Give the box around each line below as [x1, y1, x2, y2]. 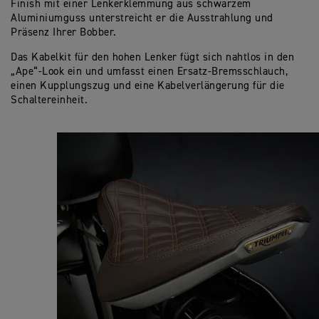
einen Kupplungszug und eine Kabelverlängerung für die [11, 80, 285, 91]
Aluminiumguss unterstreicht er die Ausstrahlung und [11, 12, 273, 23]
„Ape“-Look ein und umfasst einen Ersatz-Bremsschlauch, [11, 66, 288, 77]
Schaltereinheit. [11, 94, 88, 105]
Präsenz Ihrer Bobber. [11, 26, 117, 38]
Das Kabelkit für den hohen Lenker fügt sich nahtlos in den [11, 51, 294, 63]
